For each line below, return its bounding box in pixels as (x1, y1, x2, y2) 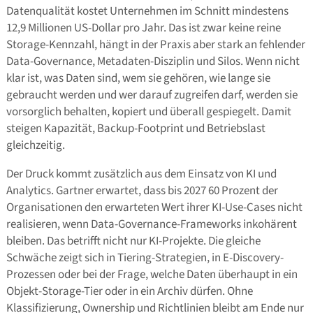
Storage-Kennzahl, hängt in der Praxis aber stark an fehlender (6, 36, 305, 54)
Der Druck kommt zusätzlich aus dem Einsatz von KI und (6, 166, 277, 183)
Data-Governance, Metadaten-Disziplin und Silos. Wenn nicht (6, 53, 300, 71)
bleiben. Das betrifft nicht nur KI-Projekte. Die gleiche (6, 233, 261, 250)
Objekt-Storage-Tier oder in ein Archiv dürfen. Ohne (6, 283, 253, 300)
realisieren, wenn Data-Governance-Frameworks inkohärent (6, 216, 297, 233)
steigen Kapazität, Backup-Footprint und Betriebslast (6, 120, 265, 138)
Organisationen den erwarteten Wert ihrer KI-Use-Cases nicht (6, 199, 303, 217)
